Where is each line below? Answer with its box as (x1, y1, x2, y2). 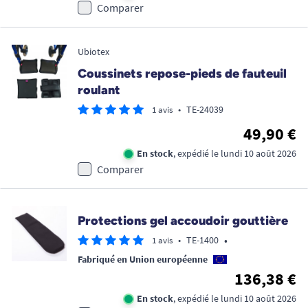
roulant (78, 82, 120, 98)
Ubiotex (78, 45, 109, 58)
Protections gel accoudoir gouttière (78, 212, 288, 228)
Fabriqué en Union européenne (78, 252, 208, 265)
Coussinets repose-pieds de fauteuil (78, 65, 287, 81)
